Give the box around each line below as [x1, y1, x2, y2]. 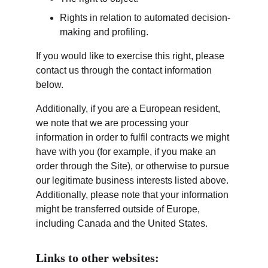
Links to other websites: [36, 251, 159, 264]
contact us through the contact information [36, 65, 214, 75]
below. [36, 80, 63, 90]
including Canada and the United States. [36, 218, 208, 229]
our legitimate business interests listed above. [36, 175, 231, 185]
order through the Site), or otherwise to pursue [36, 161, 232, 171]
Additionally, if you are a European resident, [36, 103, 223, 114]
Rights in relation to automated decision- [60, 13, 230, 23]
